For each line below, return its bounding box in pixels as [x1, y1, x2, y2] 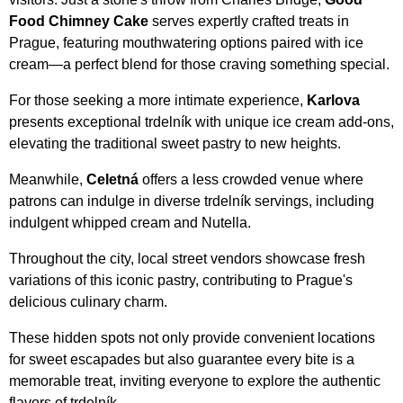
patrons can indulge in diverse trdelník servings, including [9, 193, 374, 210]
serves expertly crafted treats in [148, 13, 349, 30]
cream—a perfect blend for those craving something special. [9, 57, 390, 73]
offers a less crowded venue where [139, 172, 363, 188]
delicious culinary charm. [9, 294, 167, 310]
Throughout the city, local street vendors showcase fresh [9, 251, 365, 267]
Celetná [86, 172, 139, 188]
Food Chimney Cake [9, 13, 148, 30]
